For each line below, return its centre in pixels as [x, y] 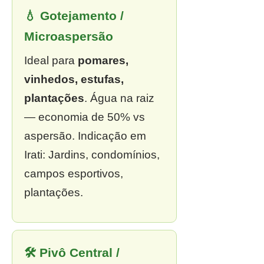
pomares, [103, 60]
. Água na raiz [119, 98]
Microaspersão [69, 36]
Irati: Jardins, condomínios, [92, 155]
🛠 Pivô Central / [72, 253]
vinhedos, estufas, [74, 79]
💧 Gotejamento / [74, 16]
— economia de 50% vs [85, 117]
